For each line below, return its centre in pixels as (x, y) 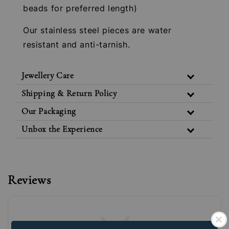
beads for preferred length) (80, 8)
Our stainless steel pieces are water (97, 30)
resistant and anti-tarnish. (77, 44)
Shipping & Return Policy (69, 93)
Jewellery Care (48, 75)
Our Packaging (49, 111)
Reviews (29, 180)
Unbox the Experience (62, 129)
